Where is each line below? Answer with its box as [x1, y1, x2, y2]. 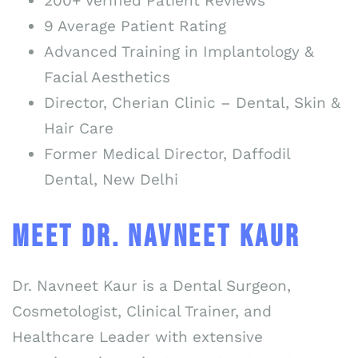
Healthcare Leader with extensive [12, 327, 263, 346]
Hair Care [44, 119, 113, 138]
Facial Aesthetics [44, 68, 170, 87]
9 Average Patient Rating [44, 17, 226, 36]
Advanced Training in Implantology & [44, 42, 314, 62]
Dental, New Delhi [44, 170, 178, 189]
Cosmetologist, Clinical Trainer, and [12, 301, 272, 320]
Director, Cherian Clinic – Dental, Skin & [44, 93, 340, 113]
